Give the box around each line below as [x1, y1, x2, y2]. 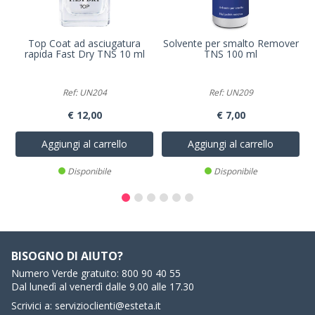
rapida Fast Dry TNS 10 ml [24, 46, 145, 60]
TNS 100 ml [204, 46, 257, 60]
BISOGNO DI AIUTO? [11, 247, 123, 264]
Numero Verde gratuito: [11, 266, 122, 280]
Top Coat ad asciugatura [28, 36, 141, 50]
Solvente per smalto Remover [162, 36, 299, 50]
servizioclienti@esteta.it [55, 298, 161, 312]
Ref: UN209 [208, 86, 253, 98]
